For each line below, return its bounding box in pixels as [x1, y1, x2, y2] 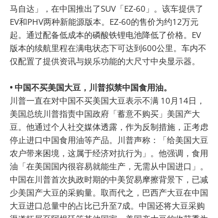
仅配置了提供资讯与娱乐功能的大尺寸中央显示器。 [10, 55, 200, 67]
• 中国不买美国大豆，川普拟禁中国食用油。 [10, 82, 172, 93]
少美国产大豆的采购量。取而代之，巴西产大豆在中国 [10, 187, 208, 199]
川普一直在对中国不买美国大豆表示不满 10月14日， [10, 95, 205, 107]
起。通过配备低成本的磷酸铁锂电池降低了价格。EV [10, 29, 201, 41]
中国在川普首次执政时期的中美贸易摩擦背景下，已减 [10, 174, 208, 185]
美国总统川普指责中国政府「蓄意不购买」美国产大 [10, 108, 200, 120]
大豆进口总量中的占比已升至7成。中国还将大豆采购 [10, 200, 205, 212]
